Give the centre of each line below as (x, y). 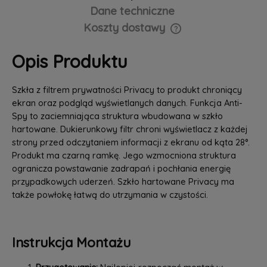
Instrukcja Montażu (71, 243)
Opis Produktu (69, 61)
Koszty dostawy (125, 28)
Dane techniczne (132, 11)
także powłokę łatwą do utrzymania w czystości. (110, 195)
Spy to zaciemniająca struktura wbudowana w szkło (117, 116)
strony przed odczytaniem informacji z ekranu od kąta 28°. (131, 142)
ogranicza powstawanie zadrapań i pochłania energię (121, 169)
